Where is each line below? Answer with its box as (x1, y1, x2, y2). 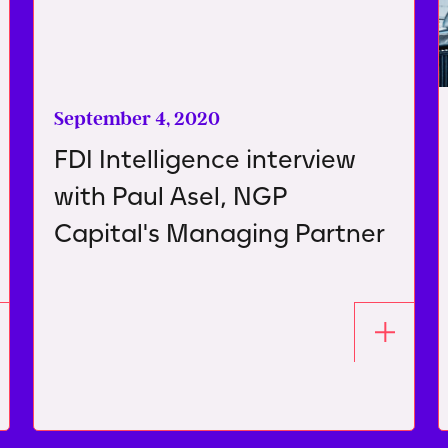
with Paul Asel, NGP (54, 179, 287, 212)
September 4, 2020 (54, 106, 220, 130)
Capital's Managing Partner (54, 216, 385, 249)
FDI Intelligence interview (54, 142, 356, 175)
